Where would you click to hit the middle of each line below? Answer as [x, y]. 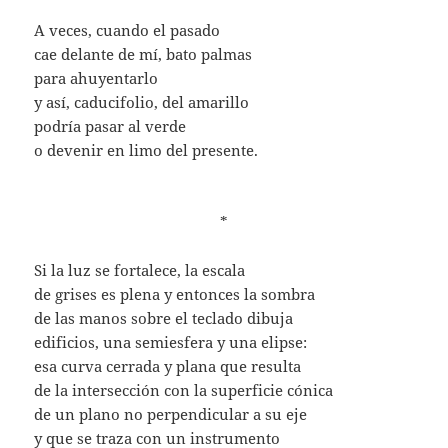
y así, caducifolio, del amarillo [142, 102]
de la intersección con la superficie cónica [184, 390]
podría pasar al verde [110, 126]
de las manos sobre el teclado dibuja [164, 318]
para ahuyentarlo [96, 78]
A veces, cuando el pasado [127, 30]
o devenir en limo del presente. [146, 150]
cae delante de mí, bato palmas [143, 54]
